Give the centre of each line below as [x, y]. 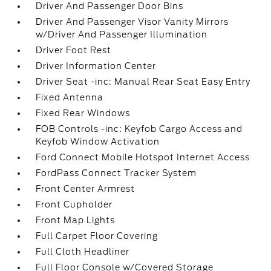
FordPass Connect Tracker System [116, 173]
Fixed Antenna [70, 97]
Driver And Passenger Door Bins [110, 6]
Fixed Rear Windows [83, 113]
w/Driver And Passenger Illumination [122, 34]
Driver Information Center [96, 66]
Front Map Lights [76, 220]
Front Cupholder [74, 204]
